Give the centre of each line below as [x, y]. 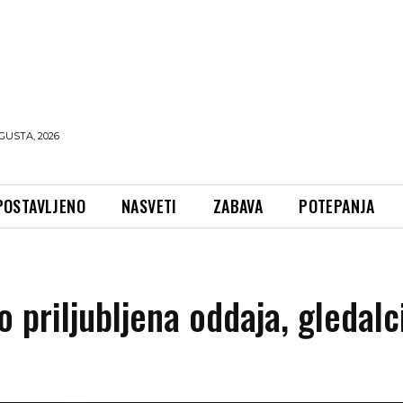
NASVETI [149, 206]
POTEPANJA [337, 206]
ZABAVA [238, 206]
